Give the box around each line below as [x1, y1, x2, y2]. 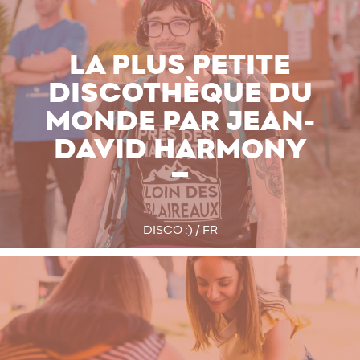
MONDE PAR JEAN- [45, 108, 315, 137]
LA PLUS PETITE [69, 51, 291, 80]
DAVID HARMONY [54, 136, 306, 165]
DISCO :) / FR [142, 224, 218, 237]
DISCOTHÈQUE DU [47, 80, 313, 108]
